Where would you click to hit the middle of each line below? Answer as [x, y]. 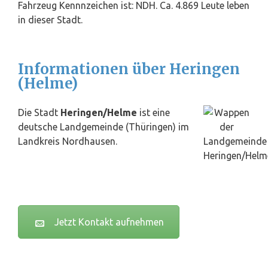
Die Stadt [39, 113]
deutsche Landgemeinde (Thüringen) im [103, 127]
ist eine [153, 113]
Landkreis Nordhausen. [68, 141]
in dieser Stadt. [50, 20]
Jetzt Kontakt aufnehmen [109, 222]
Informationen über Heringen [129, 69]
